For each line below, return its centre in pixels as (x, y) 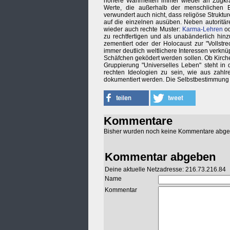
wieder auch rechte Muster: (143, 30)
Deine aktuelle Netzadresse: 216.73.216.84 (165, 170)
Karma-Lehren (202, 30)
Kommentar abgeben (160, 157)
